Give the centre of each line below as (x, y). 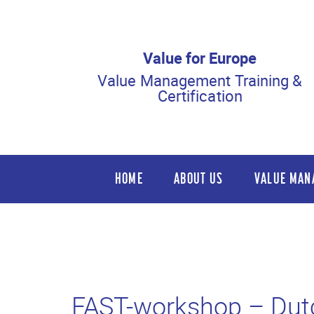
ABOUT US (199, 178)
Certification (200, 96)
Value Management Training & (200, 80)
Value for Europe (200, 58)
